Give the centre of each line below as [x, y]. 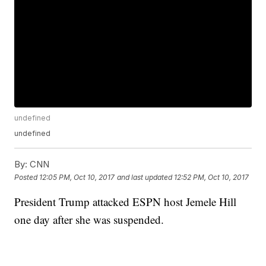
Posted [27, 177]
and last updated [145, 177]
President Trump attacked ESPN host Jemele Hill [126, 202]
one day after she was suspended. [89, 220]
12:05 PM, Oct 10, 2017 [77, 177]
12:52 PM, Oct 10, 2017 [212, 177]
